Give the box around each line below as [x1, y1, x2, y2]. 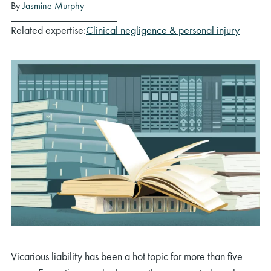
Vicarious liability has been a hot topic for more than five [11, 249, 243, 263]
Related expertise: [11, 23, 86, 37]
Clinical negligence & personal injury [86, 23, 240, 37]
